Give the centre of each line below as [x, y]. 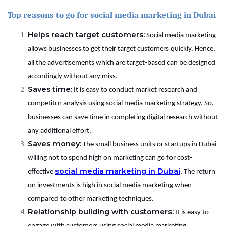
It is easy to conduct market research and [135, 90]
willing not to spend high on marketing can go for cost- [110, 158]
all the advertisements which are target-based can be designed [122, 63]
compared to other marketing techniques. [91, 199]
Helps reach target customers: [86, 35]
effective [41, 172]
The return [200, 172]
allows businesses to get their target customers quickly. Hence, [122, 49]
